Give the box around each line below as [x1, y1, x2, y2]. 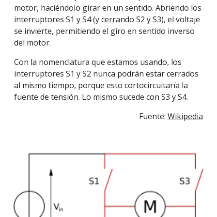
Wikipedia [167, 111, 203, 122]
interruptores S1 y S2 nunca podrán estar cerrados [14, 68, 199, 79]
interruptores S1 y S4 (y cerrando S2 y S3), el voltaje [14, 14, 201, 25]
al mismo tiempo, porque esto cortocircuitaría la [14, 80, 188, 91]
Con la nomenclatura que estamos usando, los [14, 57, 182, 67]
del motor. [14, 37, 51, 48]
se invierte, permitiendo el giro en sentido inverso [14, 26, 195, 36]
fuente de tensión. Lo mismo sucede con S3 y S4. [14, 92, 188, 102]
